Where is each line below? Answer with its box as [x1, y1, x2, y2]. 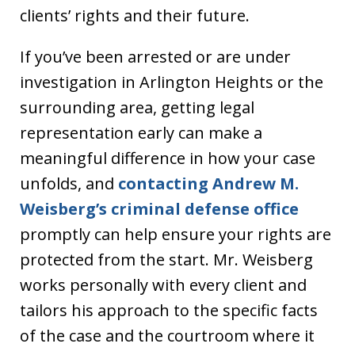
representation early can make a [20, 121, 262, 143]
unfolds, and [20, 172, 118, 194]
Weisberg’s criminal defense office [20, 197, 299, 219]
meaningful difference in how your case [20, 147, 315, 169]
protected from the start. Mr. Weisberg [20, 248, 313, 270]
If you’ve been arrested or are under [20, 45, 291, 67]
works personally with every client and [20, 273, 307, 296]
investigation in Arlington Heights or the [20, 71, 323, 93]
